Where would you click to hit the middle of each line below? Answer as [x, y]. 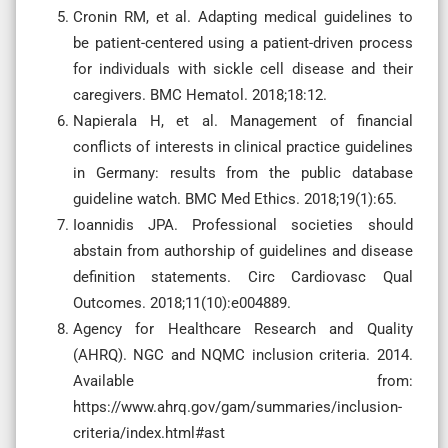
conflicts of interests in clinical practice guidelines [243, 146]
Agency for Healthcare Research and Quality [243, 328]
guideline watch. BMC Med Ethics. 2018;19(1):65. [235, 198]
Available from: [243, 380]
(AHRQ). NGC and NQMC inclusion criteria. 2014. [243, 354]
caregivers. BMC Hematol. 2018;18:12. [200, 94]
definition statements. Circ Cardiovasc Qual [243, 276]
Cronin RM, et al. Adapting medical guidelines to [243, 16]
